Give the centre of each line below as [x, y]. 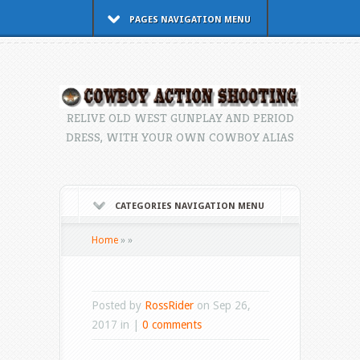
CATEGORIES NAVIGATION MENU [190, 207]
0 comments [172, 325]
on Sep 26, [222, 306]
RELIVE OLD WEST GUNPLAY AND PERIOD [180, 118]
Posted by [118, 306]
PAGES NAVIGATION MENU [190, 20]
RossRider [169, 306]
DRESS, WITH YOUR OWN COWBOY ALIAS [180, 137]
